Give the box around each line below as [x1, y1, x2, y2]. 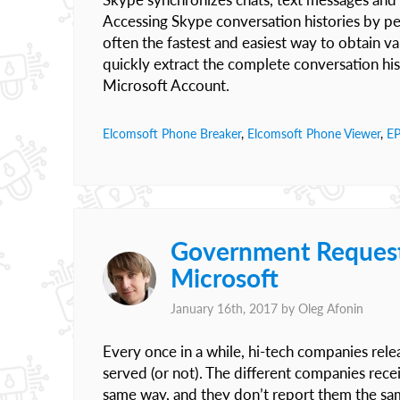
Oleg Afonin [298, 301, 363, 316]
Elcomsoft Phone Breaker [103, 126, 241, 141]
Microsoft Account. [103, 76, 229, 95]
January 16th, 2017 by [171, 301, 298, 316]
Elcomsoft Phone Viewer [247, 126, 380, 141]
